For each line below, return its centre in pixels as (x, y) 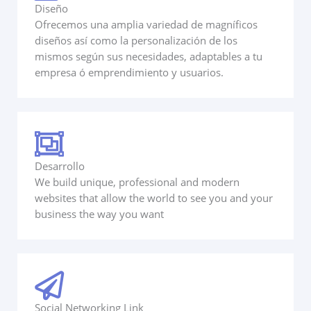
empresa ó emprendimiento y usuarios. (129, 73)
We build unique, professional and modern (137, 182)
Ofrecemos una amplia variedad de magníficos (146, 25)
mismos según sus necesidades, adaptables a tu (149, 57)
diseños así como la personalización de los (136, 41)
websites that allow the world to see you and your (154, 198)
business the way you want (99, 214)
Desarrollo (60, 166)
